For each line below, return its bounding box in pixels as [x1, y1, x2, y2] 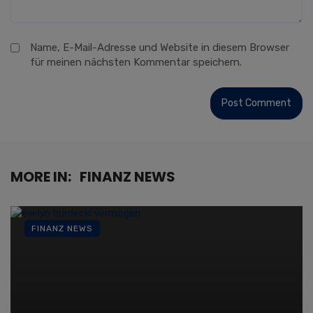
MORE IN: [10, 167, 71, 187]
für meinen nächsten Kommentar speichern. [30, 56, 242, 68]
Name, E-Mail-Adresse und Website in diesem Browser [30, 41, 289, 54]
